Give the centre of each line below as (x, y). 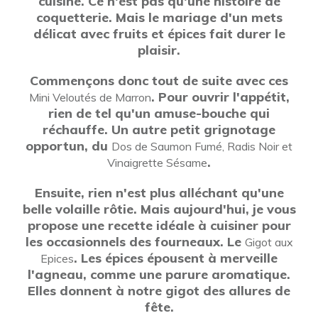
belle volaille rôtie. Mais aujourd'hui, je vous (159, 209)
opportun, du (68, 146)
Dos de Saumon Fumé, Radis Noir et (202, 146)
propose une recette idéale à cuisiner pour (159, 225)
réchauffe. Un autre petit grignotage (159, 130)
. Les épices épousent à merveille (176, 258)
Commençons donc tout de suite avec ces (159, 81)
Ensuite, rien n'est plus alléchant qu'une (159, 193)
